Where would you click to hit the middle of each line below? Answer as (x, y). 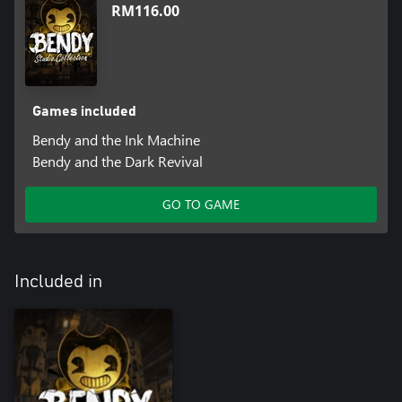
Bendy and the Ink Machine (116, 140)
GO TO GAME (201, 205)
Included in (58, 282)
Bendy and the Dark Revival (117, 162)
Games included (84, 112)
